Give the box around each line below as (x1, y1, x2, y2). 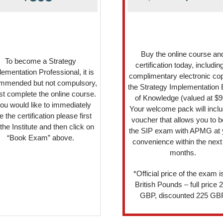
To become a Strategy (4, 56, 76, 65)
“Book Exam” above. (6, 133, 74, 142)
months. (169, 148, 196, 157)
